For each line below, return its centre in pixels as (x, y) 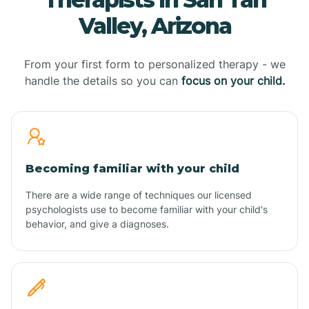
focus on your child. (233, 80)
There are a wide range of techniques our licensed (139, 195)
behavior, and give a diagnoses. (97, 223)
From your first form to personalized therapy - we (154, 64)
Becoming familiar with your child (132, 168)
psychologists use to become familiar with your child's (147, 209)
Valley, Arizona (154, 26)
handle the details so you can (103, 80)
